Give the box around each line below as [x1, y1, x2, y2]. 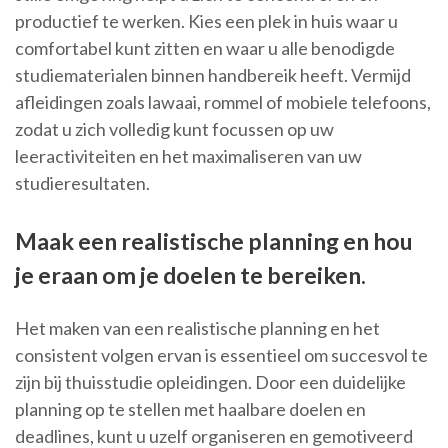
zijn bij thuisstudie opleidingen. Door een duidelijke [15, 371, 406, 394]
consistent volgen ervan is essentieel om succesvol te [15, 344, 428, 367]
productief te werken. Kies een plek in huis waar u [15, 10, 398, 33]
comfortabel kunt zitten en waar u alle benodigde [15, 37, 395, 60]
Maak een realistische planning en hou [15, 227, 413, 256]
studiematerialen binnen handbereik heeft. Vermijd [15, 64, 411, 87]
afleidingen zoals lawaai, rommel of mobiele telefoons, [15, 91, 431, 114]
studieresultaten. [15, 172, 150, 195]
